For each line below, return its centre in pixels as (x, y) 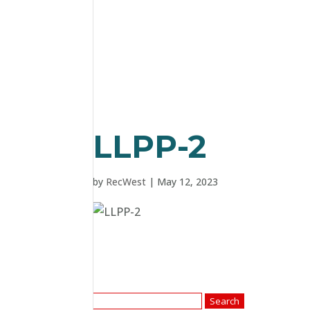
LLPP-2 (150, 146)
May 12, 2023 (188, 182)
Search (110, 300)
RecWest (126, 182)
